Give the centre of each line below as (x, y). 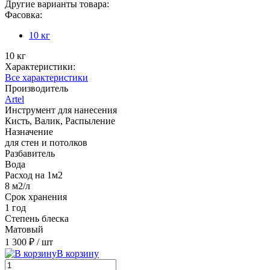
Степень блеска (37, 218)
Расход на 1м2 (34, 175)
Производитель (36, 88)
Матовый (24, 229)
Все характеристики (46, 77)
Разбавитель (30, 153)
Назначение (29, 131)
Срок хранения (36, 196)
